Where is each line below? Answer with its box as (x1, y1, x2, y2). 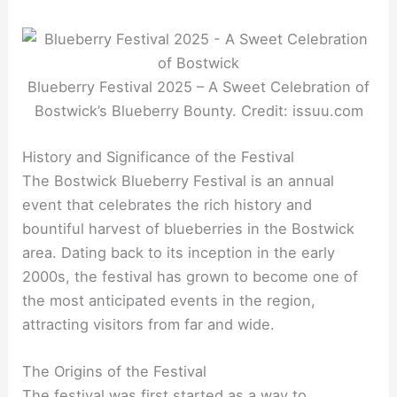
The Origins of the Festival (22, 362, 207, 380)
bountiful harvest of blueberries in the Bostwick (22, 219, 355, 237)
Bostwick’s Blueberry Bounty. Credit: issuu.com (34, 101, 363, 120)
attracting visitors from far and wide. (22, 315, 276, 333)
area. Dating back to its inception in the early (22, 243, 336, 261)
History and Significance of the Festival (22, 147, 295, 166)
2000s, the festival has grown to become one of (22, 267, 359, 285)
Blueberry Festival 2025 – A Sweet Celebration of (27, 77, 370, 96)
